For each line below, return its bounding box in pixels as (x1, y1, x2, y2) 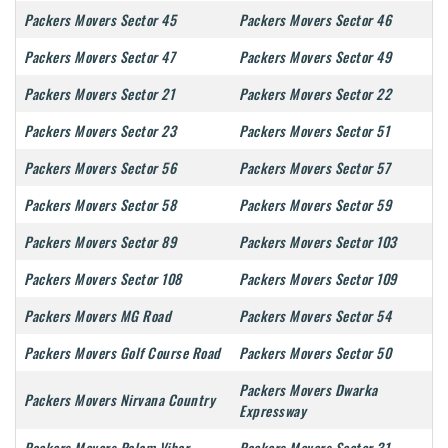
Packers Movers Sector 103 (239, 231, 397, 253)
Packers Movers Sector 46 (239, 9, 391, 31)
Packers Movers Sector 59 (239, 194, 391, 216)
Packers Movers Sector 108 (24, 268, 182, 290)
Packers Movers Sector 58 (24, 194, 176, 216)
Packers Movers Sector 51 (239, 120, 389, 142)
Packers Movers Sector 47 (24, 46, 175, 68)
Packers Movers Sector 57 (239, 157, 390, 179)
